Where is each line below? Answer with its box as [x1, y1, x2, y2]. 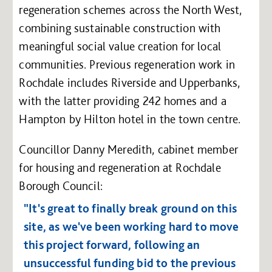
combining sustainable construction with [19, 20, 221, 35]
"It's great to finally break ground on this [24, 201, 237, 216]
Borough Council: [19, 178, 103, 193]
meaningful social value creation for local [19, 38, 222, 53]
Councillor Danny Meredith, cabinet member [19, 141, 238, 157]
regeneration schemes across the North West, [19, 2, 242, 17]
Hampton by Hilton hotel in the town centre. [19, 111, 241, 126]
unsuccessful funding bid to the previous [24, 256, 236, 271]
